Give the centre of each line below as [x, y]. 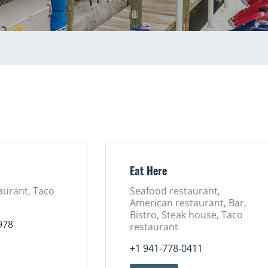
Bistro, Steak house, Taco [186, 215]
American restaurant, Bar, [188, 203]
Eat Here [148, 173]
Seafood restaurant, [175, 191]
